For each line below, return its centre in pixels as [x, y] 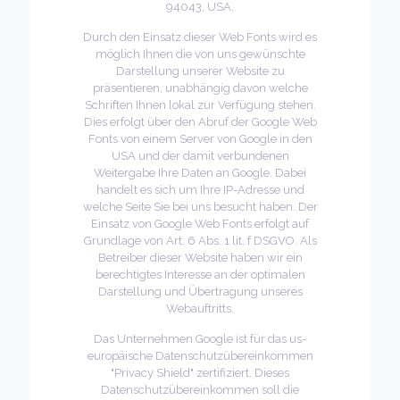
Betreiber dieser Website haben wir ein [200, 258]
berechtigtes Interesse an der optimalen [200, 275]
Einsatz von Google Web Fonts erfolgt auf [200, 224]
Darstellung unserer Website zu [200, 71]
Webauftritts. [200, 308]
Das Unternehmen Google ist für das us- [200, 339]
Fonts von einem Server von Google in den [200, 139]
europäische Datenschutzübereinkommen [200, 356]
